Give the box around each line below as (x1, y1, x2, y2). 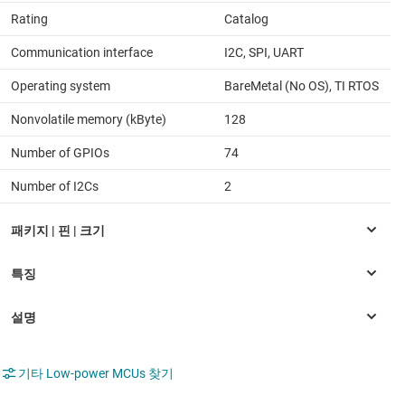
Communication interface (11, 44, 153, 60)
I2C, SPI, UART (224, 44, 304, 60)
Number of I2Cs (11, 178, 99, 193)
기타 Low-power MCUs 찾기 (18, 365, 174, 381)
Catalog (224, 11, 268, 26)
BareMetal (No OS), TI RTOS (224, 78, 379, 93)
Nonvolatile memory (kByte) (11, 111, 166, 127)
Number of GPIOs (11, 145, 109, 160)
